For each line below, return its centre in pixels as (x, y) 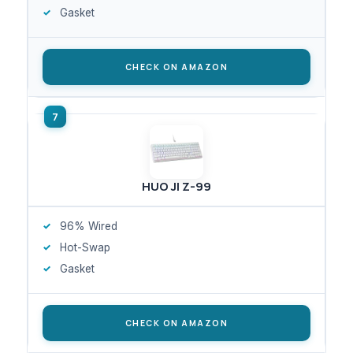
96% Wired (89, 226)
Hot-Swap (85, 247)
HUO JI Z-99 (176, 186)
